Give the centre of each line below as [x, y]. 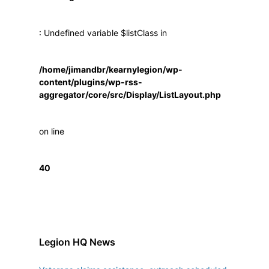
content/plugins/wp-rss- [91, 82]
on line [52, 131]
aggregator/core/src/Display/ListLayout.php [130, 94]
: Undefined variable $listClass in [103, 32]
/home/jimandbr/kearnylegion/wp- [111, 69]
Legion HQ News [77, 242]
